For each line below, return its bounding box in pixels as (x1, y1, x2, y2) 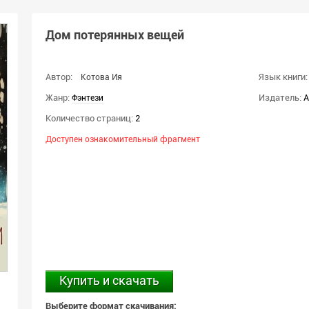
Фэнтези (72, 93, 103, 103)
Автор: (46, 72, 72, 82)
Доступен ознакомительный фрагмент (46, 134, 200, 144)
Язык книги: (259, 72, 308, 82)
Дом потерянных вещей (46, 28, 184, 42)
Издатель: (259, 92, 301, 103)
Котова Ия (81, 72, 122, 82)
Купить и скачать (59, 273, 159, 288)
